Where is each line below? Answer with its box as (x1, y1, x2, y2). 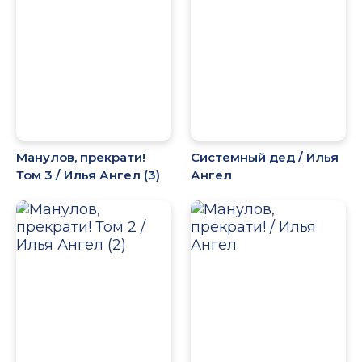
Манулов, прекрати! (16, 149, 145, 166)
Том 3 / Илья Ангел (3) (16, 167, 160, 183)
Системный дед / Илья (191, 149, 339, 166)
